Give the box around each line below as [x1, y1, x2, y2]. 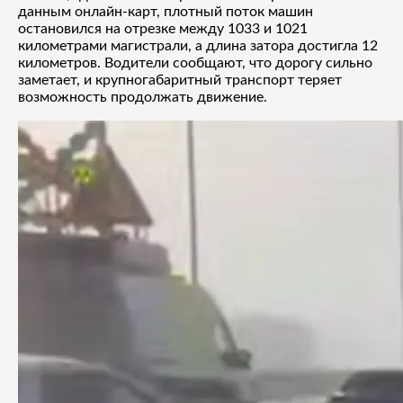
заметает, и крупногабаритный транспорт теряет [18, 72, 342, 87]
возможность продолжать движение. [18, 89, 267, 104]
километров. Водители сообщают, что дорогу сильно [18, 55, 372, 70]
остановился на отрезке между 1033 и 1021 [18, 21, 308, 36]
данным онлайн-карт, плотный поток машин [18, 4, 313, 19]
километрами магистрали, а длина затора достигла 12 [18, 38, 378, 53]
